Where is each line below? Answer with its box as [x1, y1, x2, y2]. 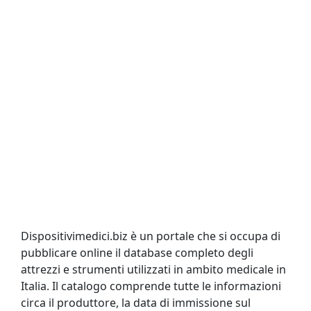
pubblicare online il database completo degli [21, 245, 253, 260]
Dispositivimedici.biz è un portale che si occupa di [21, 228, 280, 244]
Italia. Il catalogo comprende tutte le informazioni [21, 278, 281, 294]
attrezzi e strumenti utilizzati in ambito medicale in [21, 262, 286, 277]
